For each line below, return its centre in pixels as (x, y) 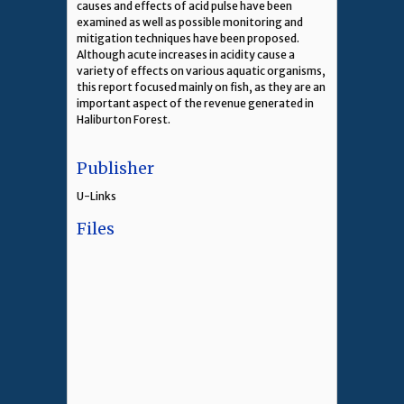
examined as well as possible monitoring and (190, 22)
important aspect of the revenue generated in (195, 103)
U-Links (96, 197)
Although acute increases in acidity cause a (186, 54)
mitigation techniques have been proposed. (188, 38)
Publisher (115, 168)
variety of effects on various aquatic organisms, (201, 70)
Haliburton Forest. (124, 119)
